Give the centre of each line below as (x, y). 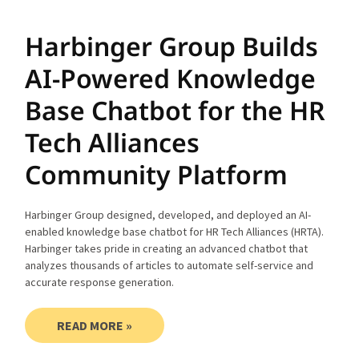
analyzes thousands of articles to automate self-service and (169, 265)
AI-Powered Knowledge (171, 78)
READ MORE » (95, 325)
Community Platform (157, 174)
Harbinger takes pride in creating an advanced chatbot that (167, 248)
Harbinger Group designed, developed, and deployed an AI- (168, 214)
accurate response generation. (100, 282)
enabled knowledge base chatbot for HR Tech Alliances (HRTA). (175, 231)
